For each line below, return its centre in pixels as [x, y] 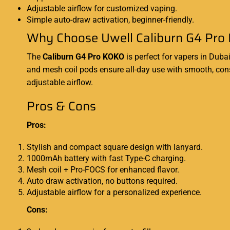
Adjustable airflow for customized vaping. [102, 8]
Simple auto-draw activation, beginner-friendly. [110, 20]
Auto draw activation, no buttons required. [102, 181]
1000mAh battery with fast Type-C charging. [106, 158]
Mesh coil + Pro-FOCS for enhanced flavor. [103, 169]
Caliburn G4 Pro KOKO [83, 56]
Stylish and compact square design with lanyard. [115, 147]
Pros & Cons [61, 106]
